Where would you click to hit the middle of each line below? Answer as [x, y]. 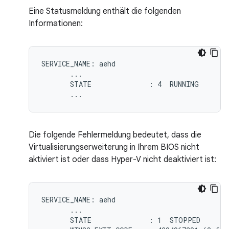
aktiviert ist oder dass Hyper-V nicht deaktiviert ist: [122, 159]
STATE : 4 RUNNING [120, 84]
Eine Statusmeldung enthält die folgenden [105, 11]
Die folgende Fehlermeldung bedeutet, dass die [115, 135]
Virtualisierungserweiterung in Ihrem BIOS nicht [114, 147]
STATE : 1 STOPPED [121, 220]
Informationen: [56, 23]
